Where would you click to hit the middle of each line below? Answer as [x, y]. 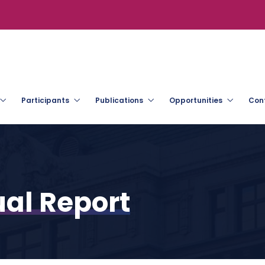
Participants [45, 100]
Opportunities [196, 100]
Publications [119, 100]
